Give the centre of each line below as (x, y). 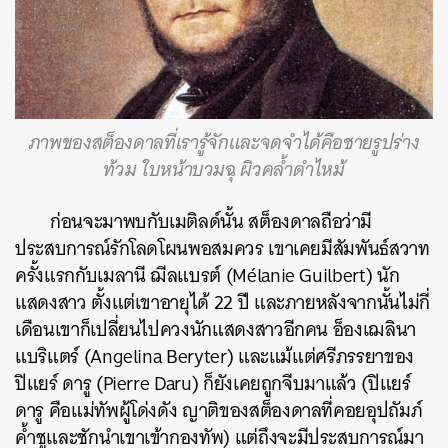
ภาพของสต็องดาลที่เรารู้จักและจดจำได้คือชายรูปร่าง (224, 142)
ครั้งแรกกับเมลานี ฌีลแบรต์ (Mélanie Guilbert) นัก (207, 275)
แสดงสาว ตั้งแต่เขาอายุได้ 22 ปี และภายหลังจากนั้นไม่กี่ (222, 302)
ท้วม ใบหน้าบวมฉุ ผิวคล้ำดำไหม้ (224, 169)
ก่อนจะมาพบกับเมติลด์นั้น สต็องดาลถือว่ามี (211, 221)
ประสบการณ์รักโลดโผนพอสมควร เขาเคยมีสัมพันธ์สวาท (222, 248)
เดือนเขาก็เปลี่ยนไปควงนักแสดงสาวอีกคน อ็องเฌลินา (215, 329)
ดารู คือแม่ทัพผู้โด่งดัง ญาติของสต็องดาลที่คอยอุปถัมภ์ (219, 410)
